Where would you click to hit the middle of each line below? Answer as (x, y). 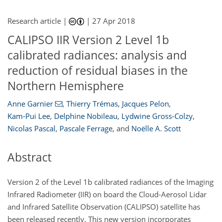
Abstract (29, 157)
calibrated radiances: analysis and (97, 55)
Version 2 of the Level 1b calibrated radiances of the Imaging (111, 182)
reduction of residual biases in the (98, 71)
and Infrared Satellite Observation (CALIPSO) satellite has (104, 207)
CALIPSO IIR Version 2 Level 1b (88, 40)
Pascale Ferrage (86, 128)
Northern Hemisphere (66, 86)
